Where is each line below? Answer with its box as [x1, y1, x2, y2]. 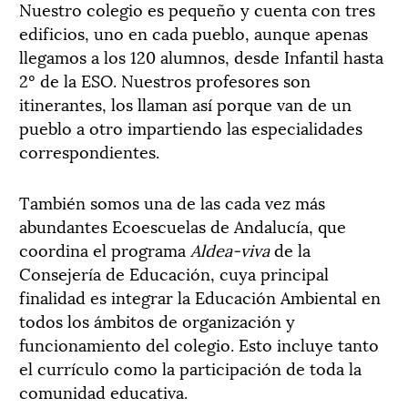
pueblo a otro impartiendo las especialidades [19, 114, 362, 139]
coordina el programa [19, 236, 190, 261]
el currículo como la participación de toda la [19, 354, 362, 380]
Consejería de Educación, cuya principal [19, 260, 329, 285]
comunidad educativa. [19, 378, 188, 403]
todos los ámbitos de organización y [19, 307, 295, 332]
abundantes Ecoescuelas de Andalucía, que [19, 212, 346, 238]
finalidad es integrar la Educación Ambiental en [19, 283, 381, 309]
